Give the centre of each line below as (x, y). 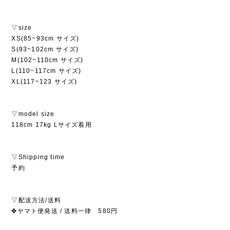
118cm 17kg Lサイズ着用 (52, 125)
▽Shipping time (38, 157)
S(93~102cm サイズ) (45, 50)
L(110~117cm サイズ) (46, 71)
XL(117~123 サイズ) (44, 82)
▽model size (33, 114)
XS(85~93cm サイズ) (45, 39)
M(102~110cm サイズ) (47, 60)
